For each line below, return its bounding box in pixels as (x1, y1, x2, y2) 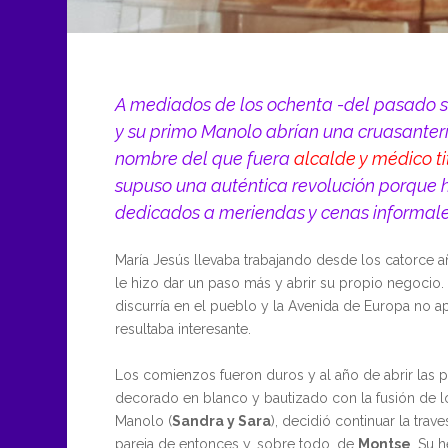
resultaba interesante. (114, 321, 251, 338)
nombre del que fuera (114, 147, 294, 169)
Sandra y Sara (171, 412, 271, 429)
